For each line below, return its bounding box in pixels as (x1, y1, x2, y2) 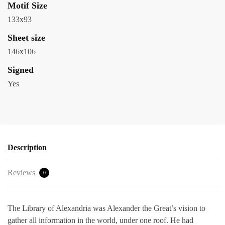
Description (8, 143, 47, 152)
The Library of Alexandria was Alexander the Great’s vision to (8, 204, 205, 213)
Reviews (8, 168, 37, 177)
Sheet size (8, 33, 45, 43)
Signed (8, 65, 34, 75)
